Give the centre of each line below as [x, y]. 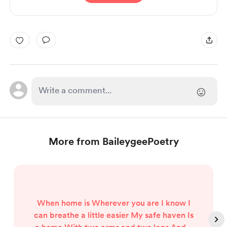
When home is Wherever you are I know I [113, 203]
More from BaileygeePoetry [113, 141]
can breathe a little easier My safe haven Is [113, 215]
